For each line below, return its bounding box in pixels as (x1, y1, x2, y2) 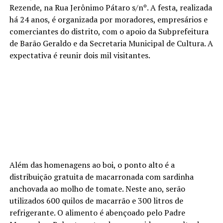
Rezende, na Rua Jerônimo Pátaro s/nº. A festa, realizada (9, 1, 212, 13)
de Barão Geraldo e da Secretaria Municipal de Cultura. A (9, 37, 213, 49)
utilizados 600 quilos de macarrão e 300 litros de (9, 195, 183, 206)
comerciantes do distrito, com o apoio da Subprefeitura (9, 25, 209, 37)
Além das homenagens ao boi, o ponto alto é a (9, 159, 175, 170)
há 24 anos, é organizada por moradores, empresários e (9, 13, 208, 25)
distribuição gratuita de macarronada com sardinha (9, 171, 194, 182)
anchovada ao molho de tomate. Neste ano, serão (9, 183, 185, 194)
